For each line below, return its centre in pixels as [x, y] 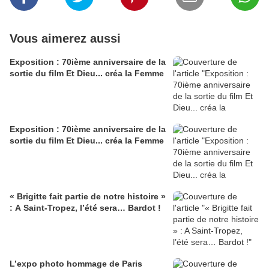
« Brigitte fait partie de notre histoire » [88, 197]
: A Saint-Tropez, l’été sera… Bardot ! [85, 208]
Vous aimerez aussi [65, 39]
